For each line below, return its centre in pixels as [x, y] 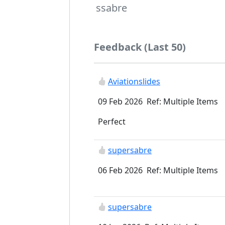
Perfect [112, 122]
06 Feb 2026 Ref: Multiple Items [158, 170]
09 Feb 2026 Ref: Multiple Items [158, 101]
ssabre [111, 8]
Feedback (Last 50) [140, 47]
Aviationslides [134, 81]
